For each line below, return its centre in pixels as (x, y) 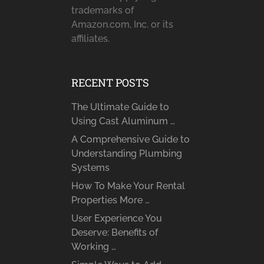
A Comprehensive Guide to (130, 140)
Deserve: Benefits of (114, 233)
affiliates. (90, 39)
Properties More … (110, 200)
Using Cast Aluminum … (123, 121)
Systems (90, 168)
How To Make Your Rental (128, 186)
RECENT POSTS (110, 83)
